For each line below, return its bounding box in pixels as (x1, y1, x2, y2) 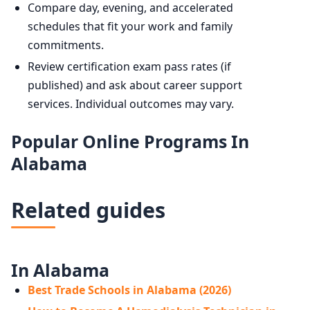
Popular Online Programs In (11, 129, 249, 154)
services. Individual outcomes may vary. (28, 96, 234, 112)
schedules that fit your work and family (28, 19, 232, 35)
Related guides (11, 196, 165, 225)
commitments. (28, 37, 104, 53)
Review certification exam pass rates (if (28, 59, 231, 75)
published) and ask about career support (28, 77, 242, 93)
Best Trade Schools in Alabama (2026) (28, 282, 231, 298)
